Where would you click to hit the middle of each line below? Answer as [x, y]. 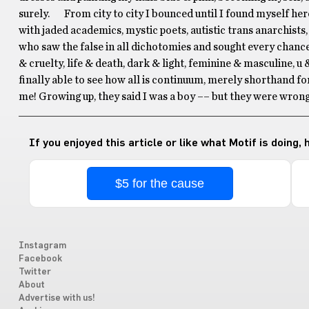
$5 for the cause [160, 183]
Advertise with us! [57, 298]
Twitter [34, 272]
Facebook [40, 259]
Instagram [42, 246]
